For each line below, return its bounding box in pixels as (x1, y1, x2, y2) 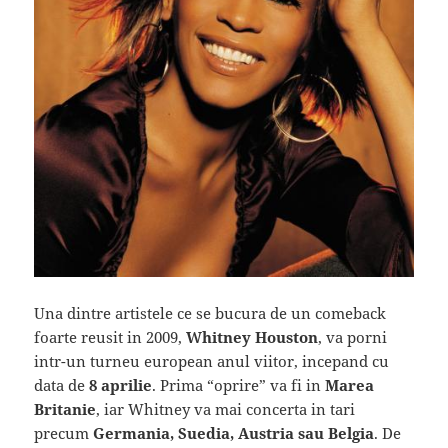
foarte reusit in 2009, (34, 327, 187, 348)
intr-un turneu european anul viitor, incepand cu (34, 351, 390, 372)
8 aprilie (85, 375, 153, 396)
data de (34, 375, 86, 396)
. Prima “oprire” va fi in (152, 375, 326, 396)
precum (34, 423, 94, 444)
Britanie (34, 399, 97, 420)
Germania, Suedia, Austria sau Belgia (93, 423, 375, 444)
